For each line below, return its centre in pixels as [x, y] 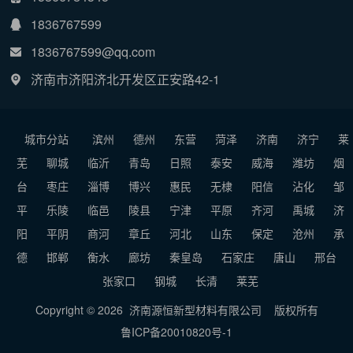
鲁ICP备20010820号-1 [176, 331]
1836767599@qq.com [93, 51]
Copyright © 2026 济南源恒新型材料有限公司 [148, 309]
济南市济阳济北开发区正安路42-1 [125, 79]
